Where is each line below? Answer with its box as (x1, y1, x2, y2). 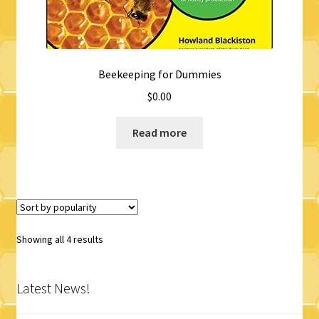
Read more (132, 125, 187, 140)
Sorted (102, 231, 132, 245)
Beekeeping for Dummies (98, 67, 221, 82)
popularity (102, 263, 146, 276)
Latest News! (16, 278, 90, 297)
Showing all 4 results (16, 232, 103, 246)
